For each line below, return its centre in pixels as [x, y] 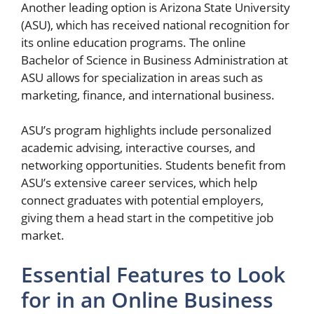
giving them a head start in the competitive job [147, 218]
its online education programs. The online [134, 42]
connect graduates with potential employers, [142, 200]
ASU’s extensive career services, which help [139, 183]
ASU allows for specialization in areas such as [142, 77]
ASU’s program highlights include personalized [146, 130]
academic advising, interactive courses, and [138, 148]
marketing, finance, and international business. [148, 95]
